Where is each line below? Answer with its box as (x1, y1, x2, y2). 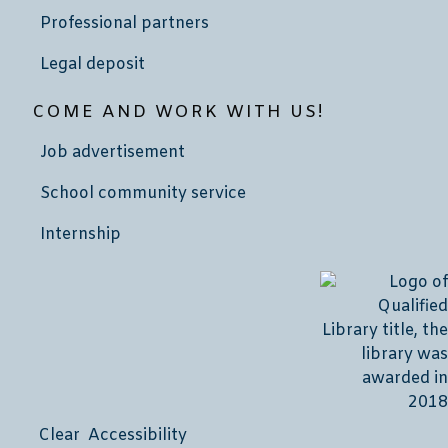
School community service (40, 183, 246, 205)
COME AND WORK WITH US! (32, 101, 325, 125)
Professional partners (40, 13, 209, 35)
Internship (40, 224, 121, 246)
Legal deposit (40, 54, 145, 76)
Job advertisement (40, 142, 185, 164)
